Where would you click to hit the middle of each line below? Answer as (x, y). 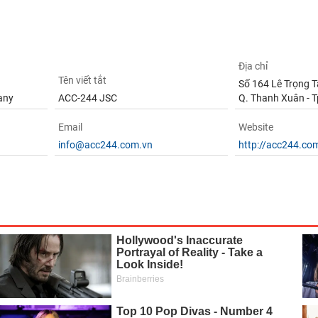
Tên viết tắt (82, 80)
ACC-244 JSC (87, 98)
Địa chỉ (253, 66)
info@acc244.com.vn (105, 145)
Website (256, 127)
